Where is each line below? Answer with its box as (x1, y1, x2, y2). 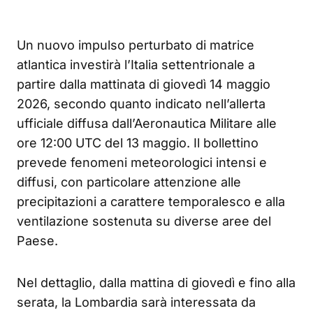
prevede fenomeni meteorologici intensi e (17, 155, 267, 170)
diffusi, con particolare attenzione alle (17, 175, 241, 190)
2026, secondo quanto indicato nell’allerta (17, 96, 265, 112)
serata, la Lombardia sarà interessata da (17, 295, 256, 310)
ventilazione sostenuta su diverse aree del (17, 214, 271, 229)
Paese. (17, 233, 58, 249)
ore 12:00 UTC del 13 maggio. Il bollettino (17, 136, 259, 151)
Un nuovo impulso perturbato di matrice (17, 38, 254, 53)
